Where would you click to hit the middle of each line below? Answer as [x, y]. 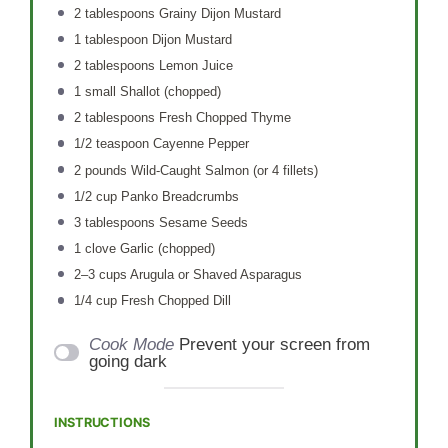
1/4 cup [95, 301]
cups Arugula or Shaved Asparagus [198, 275]
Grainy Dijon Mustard [217, 13]
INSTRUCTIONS [102, 423]
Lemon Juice [193, 66]
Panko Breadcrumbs [177, 196]
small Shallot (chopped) [150, 92]
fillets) [298, 170]
